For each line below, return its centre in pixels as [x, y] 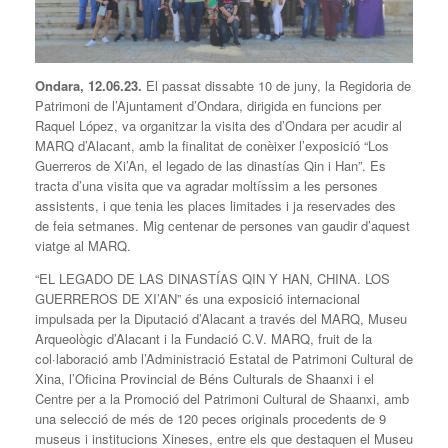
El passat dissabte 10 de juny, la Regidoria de [278, 86]
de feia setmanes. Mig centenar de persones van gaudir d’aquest [222, 226]
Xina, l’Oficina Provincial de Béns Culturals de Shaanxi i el [204, 379]
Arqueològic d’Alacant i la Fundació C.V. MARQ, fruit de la [203, 339]
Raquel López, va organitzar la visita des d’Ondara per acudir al [218, 126]
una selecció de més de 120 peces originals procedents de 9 [210, 419]
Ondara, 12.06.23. [90, 86]
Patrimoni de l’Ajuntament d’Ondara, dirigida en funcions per [208, 106]
